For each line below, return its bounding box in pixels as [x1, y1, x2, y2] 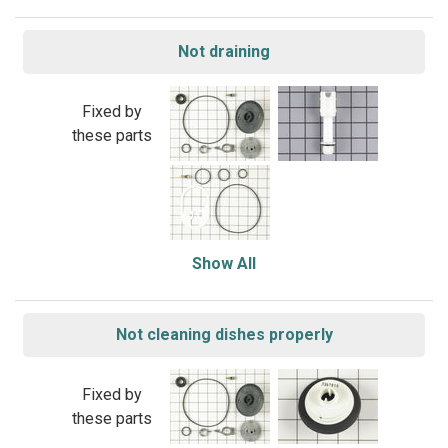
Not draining [178, 42, 270, 61]
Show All [192, 254, 256, 273]
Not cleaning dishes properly [115, 325, 333, 344]
